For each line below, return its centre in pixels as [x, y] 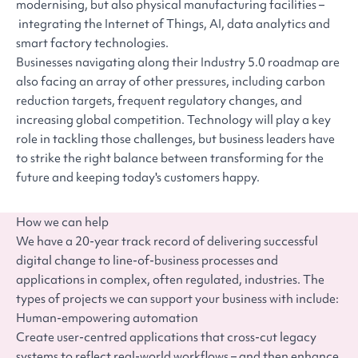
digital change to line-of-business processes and [147, 261]
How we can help [62, 223]
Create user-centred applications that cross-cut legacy [166, 338]
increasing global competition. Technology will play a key [173, 120]
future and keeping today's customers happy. [138, 178]
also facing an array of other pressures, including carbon [171, 82]
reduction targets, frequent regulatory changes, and [159, 101]
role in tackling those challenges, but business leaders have [175, 139]
